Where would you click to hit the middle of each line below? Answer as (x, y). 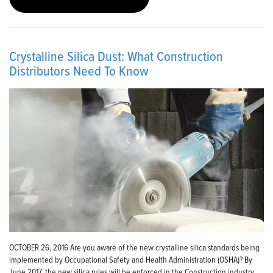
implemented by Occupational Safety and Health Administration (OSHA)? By (131, 259)
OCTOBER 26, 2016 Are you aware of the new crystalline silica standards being (134, 247)
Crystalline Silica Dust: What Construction (116, 56)
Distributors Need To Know (79, 71)
